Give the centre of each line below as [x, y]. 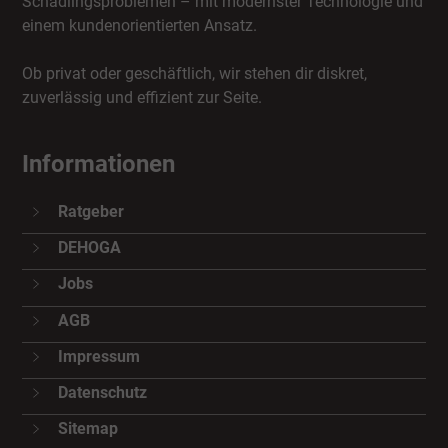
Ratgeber [90, 211]
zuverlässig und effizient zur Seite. [142, 97]
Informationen [99, 164]
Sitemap [87, 429]
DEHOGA [89, 248]
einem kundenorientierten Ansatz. [140, 25]
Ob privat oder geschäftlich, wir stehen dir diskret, [195, 73]
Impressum [98, 356]
